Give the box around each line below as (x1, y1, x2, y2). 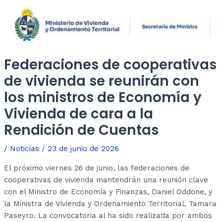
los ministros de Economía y (4, 88, 202, 108)
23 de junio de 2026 (48, 144, 119, 154)
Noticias (10, 144, 40, 154)
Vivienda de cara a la (4, 104, 154, 124)
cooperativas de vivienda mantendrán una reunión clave (4, 175, 209, 184)
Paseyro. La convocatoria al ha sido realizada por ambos (4, 211, 213, 220)
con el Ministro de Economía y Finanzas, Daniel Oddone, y (4, 187, 213, 196)
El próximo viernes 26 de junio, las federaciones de (4, 163, 190, 172)
